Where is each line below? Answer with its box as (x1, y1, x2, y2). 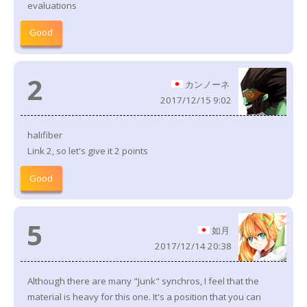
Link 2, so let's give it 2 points (27, 144, 148, 157)
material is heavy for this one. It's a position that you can (27, 291, 261, 304)
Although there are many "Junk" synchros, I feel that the (27, 275, 259, 288)
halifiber (27, 128, 62, 141)
